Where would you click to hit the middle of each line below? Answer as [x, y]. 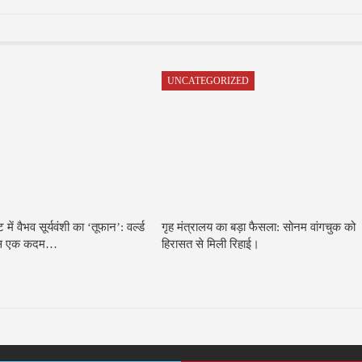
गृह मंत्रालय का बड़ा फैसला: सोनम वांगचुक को [259, 227]
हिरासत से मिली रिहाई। [211, 244]
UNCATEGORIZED [208, 81]
